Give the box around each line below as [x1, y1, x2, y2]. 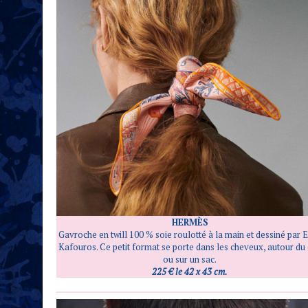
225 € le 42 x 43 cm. [152, 265, 228, 278]
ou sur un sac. [163, 253, 217, 266]
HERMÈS [171, 216, 208, 229]
